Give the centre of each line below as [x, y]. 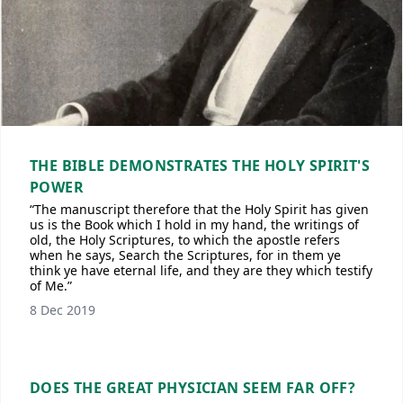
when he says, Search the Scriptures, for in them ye [185, 255]
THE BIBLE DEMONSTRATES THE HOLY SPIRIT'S [200, 166]
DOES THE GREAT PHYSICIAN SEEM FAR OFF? [193, 388]
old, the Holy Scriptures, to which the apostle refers [185, 240]
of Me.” [51, 286]
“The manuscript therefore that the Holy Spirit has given [199, 209]
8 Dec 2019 [63, 310]
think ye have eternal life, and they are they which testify [201, 270]
